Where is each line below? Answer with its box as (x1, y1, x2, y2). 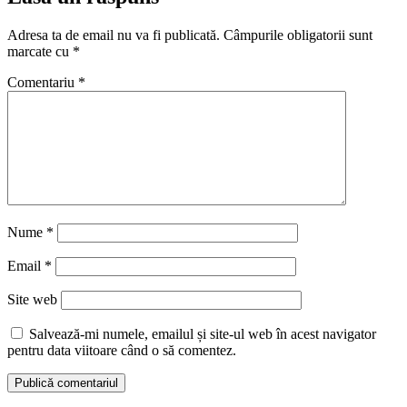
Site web (7, 292, 57, 308)
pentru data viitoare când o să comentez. (7, 342, 236, 359)
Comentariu (7, 74, 78, 91)
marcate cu (7, 44, 73, 60)
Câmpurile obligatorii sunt (223, 27, 372, 44)
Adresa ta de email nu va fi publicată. (7, 27, 220, 44)
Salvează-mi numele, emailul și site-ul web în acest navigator (29, 326, 376, 342)
